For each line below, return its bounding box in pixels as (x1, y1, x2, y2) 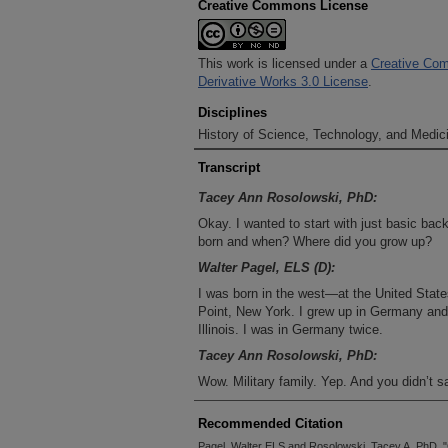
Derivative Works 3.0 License (198, 74, 368, 89)
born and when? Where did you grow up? (198, 234, 432, 249)
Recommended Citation (198, 416, 343, 431)
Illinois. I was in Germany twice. (198, 322, 383, 337)
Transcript (198, 160, 260, 175)
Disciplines (198, 105, 267, 120)
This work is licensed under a (198, 56, 371, 71)
